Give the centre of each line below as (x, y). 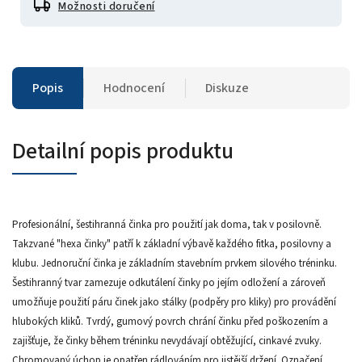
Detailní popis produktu (123, 151)
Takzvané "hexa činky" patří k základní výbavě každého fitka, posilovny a (172, 244)
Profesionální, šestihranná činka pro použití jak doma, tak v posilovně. (167, 224)
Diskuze (227, 88)
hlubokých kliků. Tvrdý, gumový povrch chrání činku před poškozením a (170, 321)
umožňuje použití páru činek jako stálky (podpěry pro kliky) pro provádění (174, 302)
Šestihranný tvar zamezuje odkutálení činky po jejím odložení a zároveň (169, 282)
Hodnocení (134, 88)
